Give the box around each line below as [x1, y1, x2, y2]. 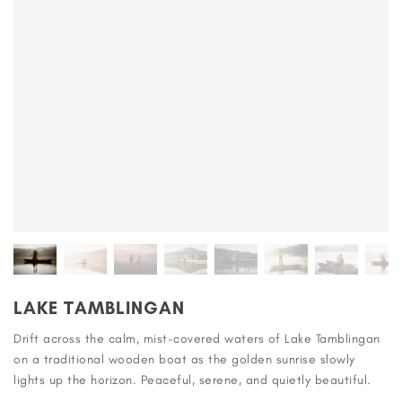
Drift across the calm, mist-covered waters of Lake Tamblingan [13, 330, 380, 346]
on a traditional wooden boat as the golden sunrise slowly [13, 351, 355, 367]
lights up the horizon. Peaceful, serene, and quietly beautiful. [13, 371, 371, 388]
